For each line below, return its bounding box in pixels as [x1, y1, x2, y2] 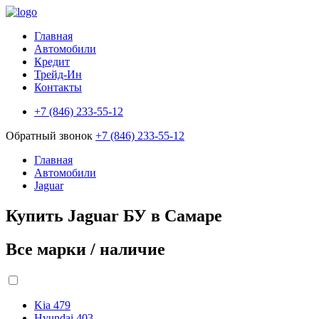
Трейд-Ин [34, 68, 82, 80]
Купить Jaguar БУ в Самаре [6, 206, 222, 225]
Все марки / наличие [6, 239, 165, 258]
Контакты [34, 81, 82, 93]
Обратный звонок [6, 130, 95, 142]
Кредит [34, 56, 70, 68]
